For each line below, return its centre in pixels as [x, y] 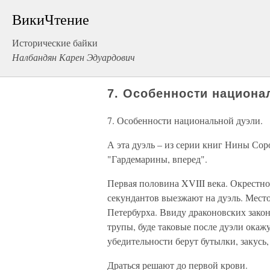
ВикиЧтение [51, 19]
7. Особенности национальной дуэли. [185, 120]
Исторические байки [55, 42]
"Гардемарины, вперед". [157, 159]
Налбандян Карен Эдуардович [74, 57]
